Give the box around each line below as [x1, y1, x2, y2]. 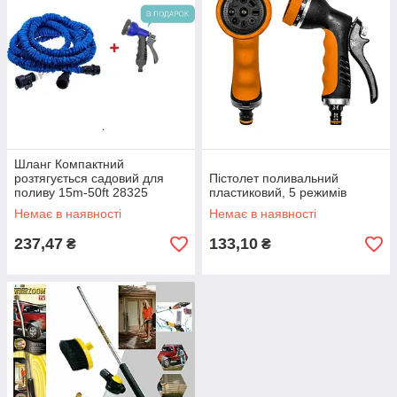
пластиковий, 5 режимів [209, 185, 346, 199]
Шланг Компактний [14, 157, 124, 171]
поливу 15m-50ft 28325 [14, 185, 148, 199]
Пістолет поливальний [209, 171, 339, 185]
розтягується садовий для [14, 171, 164, 185]
